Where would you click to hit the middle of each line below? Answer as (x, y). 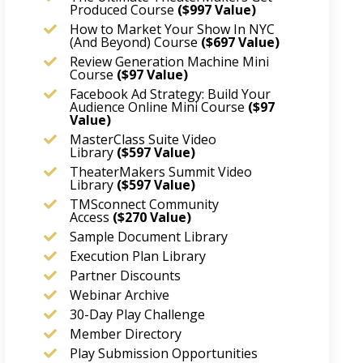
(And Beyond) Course (135, 43)
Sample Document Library (149, 237)
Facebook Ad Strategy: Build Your (170, 94)
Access (91, 218)
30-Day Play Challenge (137, 315)
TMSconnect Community (144, 205)
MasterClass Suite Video (143, 140)
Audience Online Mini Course (159, 107)
